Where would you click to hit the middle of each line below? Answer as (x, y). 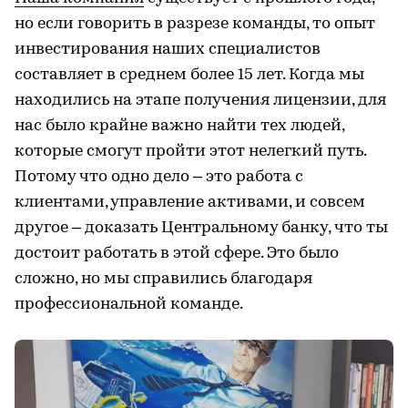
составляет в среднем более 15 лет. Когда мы (189, 75)
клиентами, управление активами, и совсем (190, 202)
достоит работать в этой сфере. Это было (177, 253)
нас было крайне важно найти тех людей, (179, 126)
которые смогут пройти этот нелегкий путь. (190, 151)
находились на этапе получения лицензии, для (200, 100)
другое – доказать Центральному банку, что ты (201, 228)
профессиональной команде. (129, 304)
